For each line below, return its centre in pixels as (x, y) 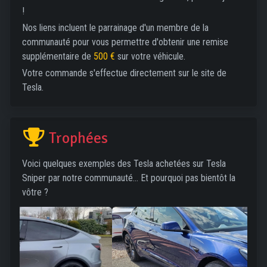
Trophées (77, 138)
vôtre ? (35, 192)
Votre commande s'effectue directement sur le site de (124, 73)
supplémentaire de (58, 56)
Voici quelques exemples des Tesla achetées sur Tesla (124, 164)
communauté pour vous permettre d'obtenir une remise (125, 42)
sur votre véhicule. (150, 56)
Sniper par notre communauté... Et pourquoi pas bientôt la (129, 178)
